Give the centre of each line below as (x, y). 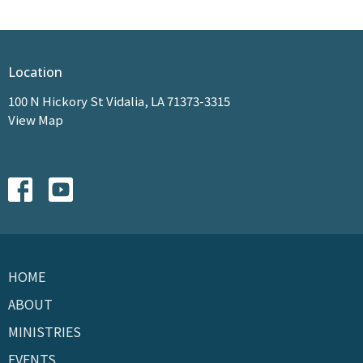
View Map (36, 119)
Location (35, 73)
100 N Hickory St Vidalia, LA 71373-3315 (119, 100)
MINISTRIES (45, 331)
